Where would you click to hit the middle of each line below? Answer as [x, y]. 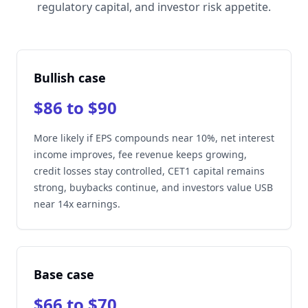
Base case [64, 274]
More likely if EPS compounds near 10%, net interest [154, 138]
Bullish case [70, 78]
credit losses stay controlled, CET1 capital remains [149, 171]
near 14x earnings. [77, 204]
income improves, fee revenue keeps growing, [140, 154]
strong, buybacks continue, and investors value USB [153, 187]
